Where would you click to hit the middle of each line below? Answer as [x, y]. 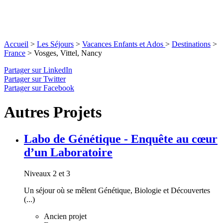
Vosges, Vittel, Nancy [68, 53]
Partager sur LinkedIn [38, 70]
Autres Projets [53, 112]
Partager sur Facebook [39, 88]
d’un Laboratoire [68, 152]
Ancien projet [65, 216]
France [15, 53]
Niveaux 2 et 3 [47, 173]
